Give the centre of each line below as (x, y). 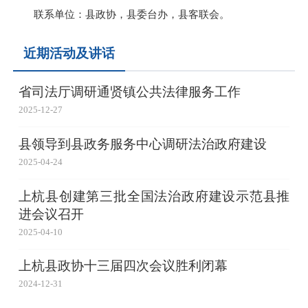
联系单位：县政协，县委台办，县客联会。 (132, 14)
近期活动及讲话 (69, 53)
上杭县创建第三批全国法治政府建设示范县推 (154, 196)
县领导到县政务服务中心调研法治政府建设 (142, 144)
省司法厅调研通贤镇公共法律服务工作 (129, 92)
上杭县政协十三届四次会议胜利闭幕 (123, 266)
